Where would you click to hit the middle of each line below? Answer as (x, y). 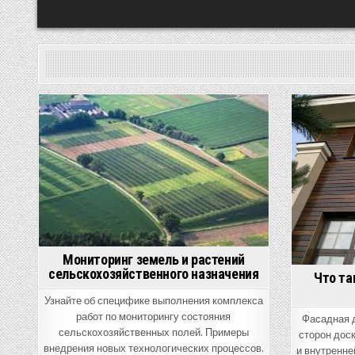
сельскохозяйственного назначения (154, 273)
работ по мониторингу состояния (154, 316)
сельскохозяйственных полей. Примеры (153, 332)
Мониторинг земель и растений (153, 259)
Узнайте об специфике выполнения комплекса (153, 300)
